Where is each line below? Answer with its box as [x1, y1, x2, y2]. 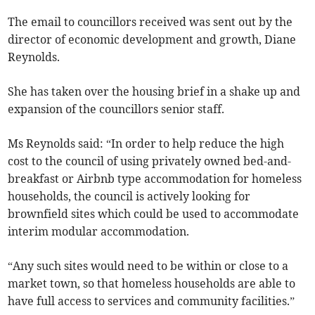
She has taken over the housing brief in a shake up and [8, 84, 301, 99]
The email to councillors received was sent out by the [8, 15, 293, 30]
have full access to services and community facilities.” [8, 294, 295, 309]
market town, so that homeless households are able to [8, 276, 296, 291]
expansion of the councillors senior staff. [8, 102, 225, 117]
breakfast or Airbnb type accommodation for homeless [8, 172, 302, 186]
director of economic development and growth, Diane [8, 32, 297, 47]
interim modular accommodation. [8, 224, 190, 239]
